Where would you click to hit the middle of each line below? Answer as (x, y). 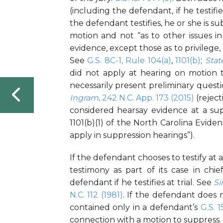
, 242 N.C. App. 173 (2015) (146, 98)
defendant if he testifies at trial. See (142, 183)
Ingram (84, 98)
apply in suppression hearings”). (132, 135)
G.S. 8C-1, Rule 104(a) (129, 61)
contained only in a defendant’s (135, 208)
